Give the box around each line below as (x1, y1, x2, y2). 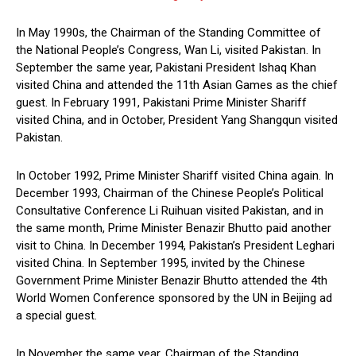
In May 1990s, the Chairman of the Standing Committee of (16, 25, 321, 41)
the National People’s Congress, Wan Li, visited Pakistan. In (16, 43, 321, 58)
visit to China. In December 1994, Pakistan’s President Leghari (16, 238, 335, 253)
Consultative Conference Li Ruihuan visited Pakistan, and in (16, 203, 323, 219)
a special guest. (16, 308, 97, 323)
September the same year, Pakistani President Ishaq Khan (16, 60, 316, 75)
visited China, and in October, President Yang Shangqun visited (16, 113, 338, 128)
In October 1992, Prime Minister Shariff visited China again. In (16, 168, 334, 184)
